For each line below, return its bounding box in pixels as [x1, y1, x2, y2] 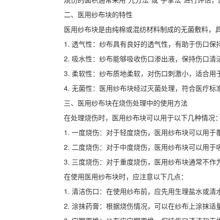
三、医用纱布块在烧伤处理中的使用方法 [64, 97, 188, 108]
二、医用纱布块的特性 [64, 9, 133, 19]
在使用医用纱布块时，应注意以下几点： [64, 171, 188, 181]
